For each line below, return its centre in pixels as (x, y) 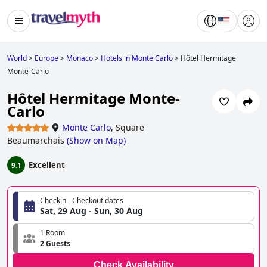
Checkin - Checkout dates (82, 201)
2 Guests (55, 244)
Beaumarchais (36, 141)
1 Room (52, 233)
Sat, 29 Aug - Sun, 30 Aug (91, 211)
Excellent (47, 165)
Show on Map (96, 141)
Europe (46, 58)
